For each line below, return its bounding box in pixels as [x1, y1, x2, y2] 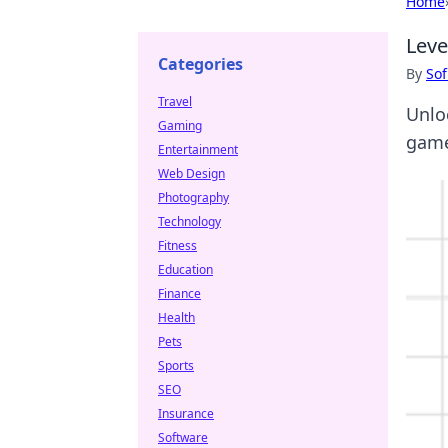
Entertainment [158, 141, 238, 158]
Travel [158, 93, 192, 110]
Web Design [158, 165, 225, 182]
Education [158, 261, 213, 278]
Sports [158, 357, 194, 374]
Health [158, 309, 195, 326]
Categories [158, 53, 243, 75]
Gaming [158, 117, 202, 134]
